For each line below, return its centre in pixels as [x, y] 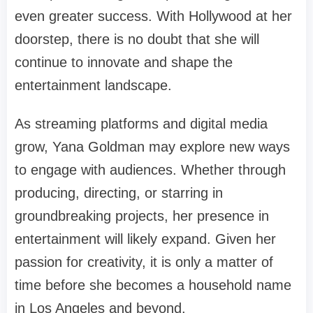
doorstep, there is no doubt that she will [137, 39]
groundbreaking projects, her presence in [142, 216]
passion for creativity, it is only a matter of [144, 262]
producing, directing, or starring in [119, 193]
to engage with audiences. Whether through [150, 170]
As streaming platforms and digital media [141, 124]
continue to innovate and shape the [124, 63]
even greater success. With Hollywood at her [153, 16]
